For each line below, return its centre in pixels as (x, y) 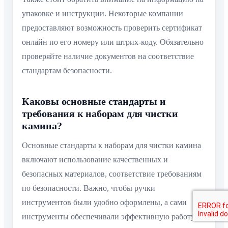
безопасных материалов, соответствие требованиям (112, 174)
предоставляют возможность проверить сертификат (112, 28)
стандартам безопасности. (67, 71)
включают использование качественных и (95, 160)
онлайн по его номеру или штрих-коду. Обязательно (113, 42)
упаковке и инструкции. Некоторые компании (103, 14)
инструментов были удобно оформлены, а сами (104, 203)
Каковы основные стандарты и (94, 102)
